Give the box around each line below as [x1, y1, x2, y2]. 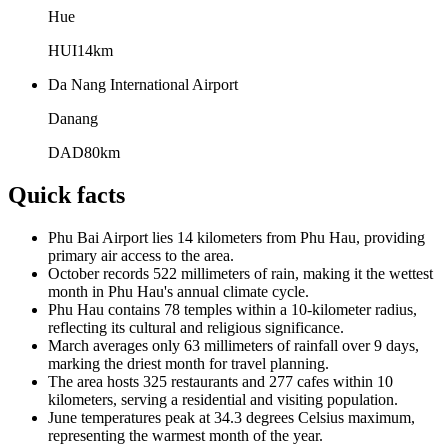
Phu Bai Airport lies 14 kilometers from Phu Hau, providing [48, 228, 425, 246]
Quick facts [8, 181, 125, 208]
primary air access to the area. [48, 246, 234, 264]
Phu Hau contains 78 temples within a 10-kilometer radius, [48, 300, 417, 318]
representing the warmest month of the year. [48, 426, 323, 444]
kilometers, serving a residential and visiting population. [48, 390, 398, 408]
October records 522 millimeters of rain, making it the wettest [48, 264, 433, 282]
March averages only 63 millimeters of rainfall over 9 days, [48, 336, 419, 354]
